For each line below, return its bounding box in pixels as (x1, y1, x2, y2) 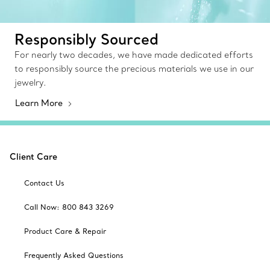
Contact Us (24, 178, 64, 187)
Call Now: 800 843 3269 (24, 202, 114, 212)
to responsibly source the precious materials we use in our (14, 63, 254, 74)
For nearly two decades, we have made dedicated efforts (14, 49, 253, 60)
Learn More (15, 97, 65, 108)
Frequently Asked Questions (24, 250, 124, 260)
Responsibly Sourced (14, 29, 159, 48)
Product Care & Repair (24, 226, 106, 236)
